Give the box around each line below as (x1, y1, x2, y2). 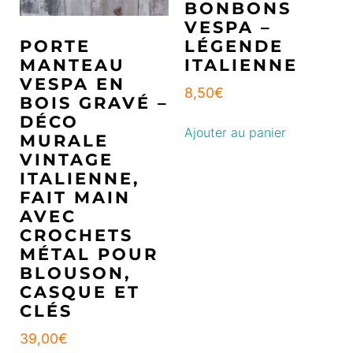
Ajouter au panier (184, 124, 286, 141)
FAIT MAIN (20, 187, 131, 207)
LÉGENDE (184, 35, 284, 56)
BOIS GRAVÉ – (20, 92, 169, 113)
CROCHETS (20, 225, 133, 245)
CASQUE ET (20, 281, 140, 302)
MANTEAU (20, 54, 125, 75)
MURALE (20, 130, 109, 150)
